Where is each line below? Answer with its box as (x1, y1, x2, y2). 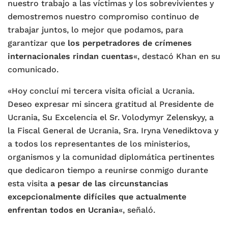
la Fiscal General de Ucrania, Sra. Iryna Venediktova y (8, 126, 218, 136)
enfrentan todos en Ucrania (8, 205, 119, 215)
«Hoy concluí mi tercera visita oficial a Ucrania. (8, 86, 194, 96)
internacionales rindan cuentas (8, 51, 133, 62)
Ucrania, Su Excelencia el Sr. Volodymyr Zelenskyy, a (8, 112, 214, 123)
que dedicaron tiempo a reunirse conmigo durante (8, 165, 208, 176)
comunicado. (8, 65, 59, 75)
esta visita (8, 179, 50, 189)
